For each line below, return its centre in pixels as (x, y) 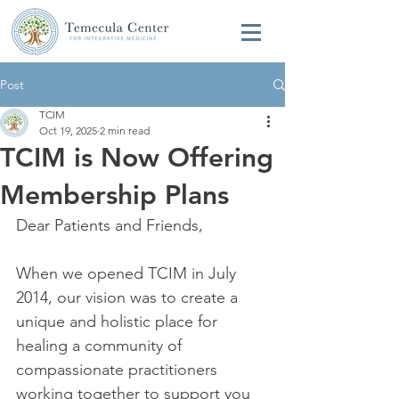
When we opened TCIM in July (128, 273)
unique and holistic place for (119, 322)
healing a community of (101, 346)
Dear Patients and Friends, (112, 225)
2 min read (125, 130)
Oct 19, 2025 (68, 130)
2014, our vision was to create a (129, 297)
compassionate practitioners (119, 370)
